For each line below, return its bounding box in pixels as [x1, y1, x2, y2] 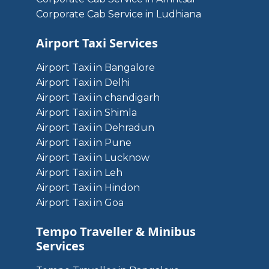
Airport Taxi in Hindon [36, 182, 140, 193]
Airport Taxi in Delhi [36, 77, 130, 88]
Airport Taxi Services [36, 35, 158, 51]
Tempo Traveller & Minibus [36, 223, 196, 240]
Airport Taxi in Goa [36, 197, 124, 208]
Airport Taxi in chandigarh [36, 92, 160, 103]
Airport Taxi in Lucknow [36, 152, 150, 163]
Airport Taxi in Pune [36, 137, 131, 148]
